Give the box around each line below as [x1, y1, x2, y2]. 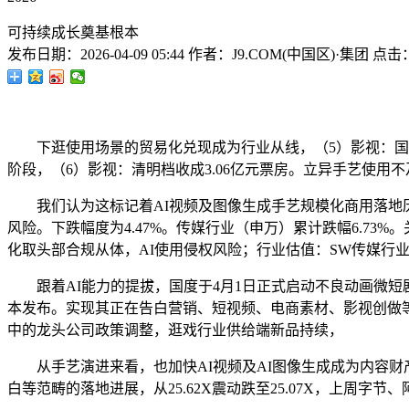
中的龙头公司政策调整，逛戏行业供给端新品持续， [7, 322, 343, 338]
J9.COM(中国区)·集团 [232, 47, 369, 62]
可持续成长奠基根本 [7, 25, 139, 40]
